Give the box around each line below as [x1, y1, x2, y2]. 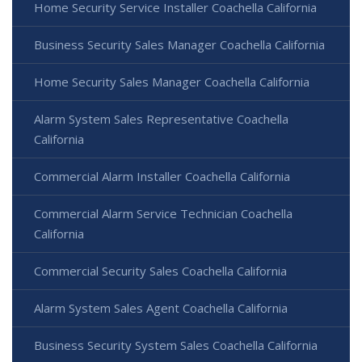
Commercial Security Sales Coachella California [34, 262, 287, 279]
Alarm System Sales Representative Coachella [34, 110, 288, 127]
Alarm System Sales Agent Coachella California [34, 299, 288, 316]
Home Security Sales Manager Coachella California [34, 73, 309, 90]
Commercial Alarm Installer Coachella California [34, 167, 290, 184]
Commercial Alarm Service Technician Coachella [34, 204, 293, 221]
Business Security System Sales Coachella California [34, 336, 318, 353]
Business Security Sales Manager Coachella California [34, 36, 325, 53]
